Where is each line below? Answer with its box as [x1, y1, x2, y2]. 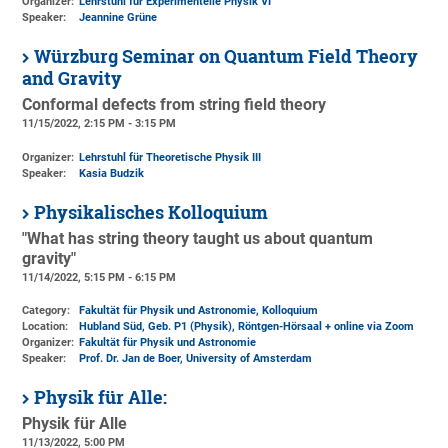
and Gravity [22, 67, 123, 91]
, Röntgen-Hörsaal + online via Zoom [232, 320, 415, 334]
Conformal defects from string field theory [22, 96, 327, 115]
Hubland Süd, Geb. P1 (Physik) [79, 320, 233, 334]
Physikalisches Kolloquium [34, 200, 269, 224]
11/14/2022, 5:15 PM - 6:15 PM [22, 270, 177, 284]
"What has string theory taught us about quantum [22, 229, 374, 248]
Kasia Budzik [79, 166, 145, 180]
